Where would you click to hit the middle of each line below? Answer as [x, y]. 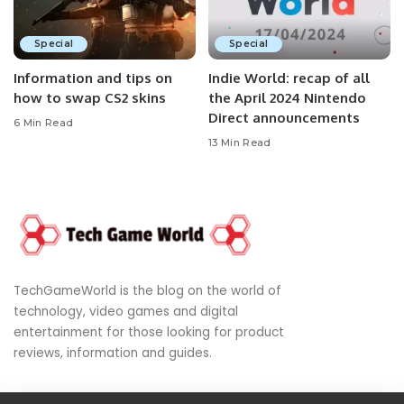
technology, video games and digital [126, 312]
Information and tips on [93, 78]
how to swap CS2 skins [90, 98]
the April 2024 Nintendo [287, 98]
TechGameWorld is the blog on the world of [147, 291]
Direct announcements [284, 118]
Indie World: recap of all [289, 78]
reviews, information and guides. [113, 353]
